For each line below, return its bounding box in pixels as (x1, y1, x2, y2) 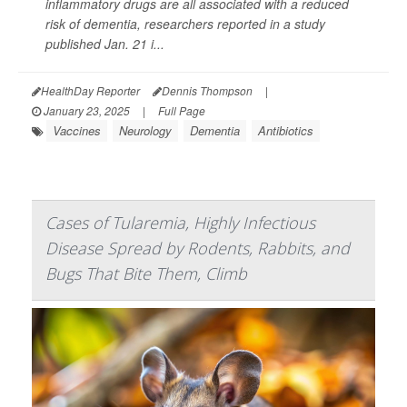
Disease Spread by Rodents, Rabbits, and (45, 237, 350, 259)
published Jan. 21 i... (45, 35, 164, 53)
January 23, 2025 (41, 103, 130, 118)
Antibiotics (258, 122, 313, 139)
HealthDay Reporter (41, 83, 140, 98)
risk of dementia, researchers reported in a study (45, 15, 325, 33)
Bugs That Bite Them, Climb (45, 263, 247, 284)
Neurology (119, 122, 172, 139)
